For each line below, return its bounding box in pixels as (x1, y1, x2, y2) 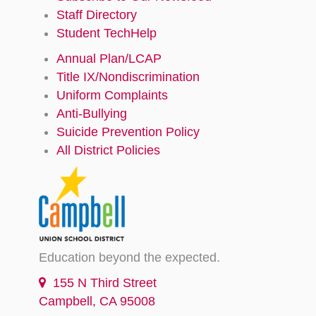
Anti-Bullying (56, 107, 127, 121)
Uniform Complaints (56, 88, 168, 103)
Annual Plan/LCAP (56, 51, 162, 66)
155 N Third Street (46, 275, 157, 290)
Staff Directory (56, 8, 137, 23)
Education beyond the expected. (39, 250, 220, 265)
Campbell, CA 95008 (39, 293, 155, 308)
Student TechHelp (56, 26, 157, 41)
